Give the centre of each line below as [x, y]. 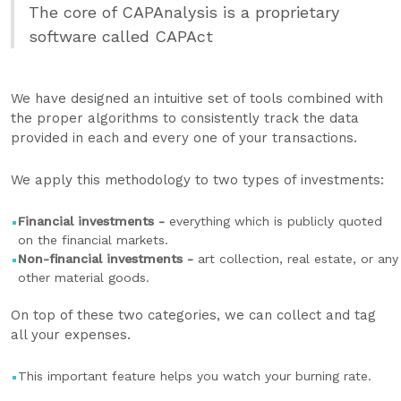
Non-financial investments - [108, 259]
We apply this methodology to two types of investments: [197, 180]
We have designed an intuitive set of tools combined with [197, 98]
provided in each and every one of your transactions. [184, 138]
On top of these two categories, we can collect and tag [193, 315]
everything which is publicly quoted [276, 221]
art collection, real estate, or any [298, 259]
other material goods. [86, 277]
